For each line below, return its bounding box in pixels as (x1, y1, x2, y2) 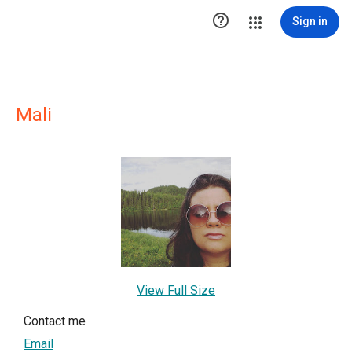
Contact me (24, 313, 86, 328)
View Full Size (137, 283, 215, 298)
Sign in (292, 15, 328, 27)
